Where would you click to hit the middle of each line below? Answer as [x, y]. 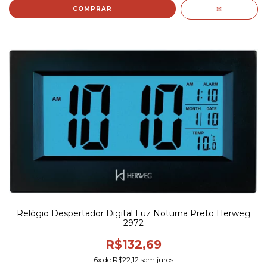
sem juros [156, 260]
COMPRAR [92, 8]
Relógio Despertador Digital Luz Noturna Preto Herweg [133, 214]
